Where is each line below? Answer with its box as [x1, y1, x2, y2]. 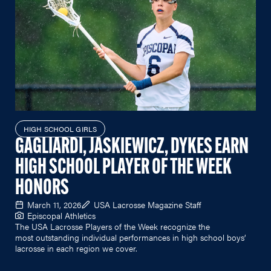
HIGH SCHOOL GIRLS [24, 123, 97, 134]
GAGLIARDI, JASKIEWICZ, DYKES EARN [15, 136, 249, 158]
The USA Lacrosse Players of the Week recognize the [15, 220, 210, 232]
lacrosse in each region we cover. [15, 241, 137, 254]
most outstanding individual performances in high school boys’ [15, 230, 246, 243]
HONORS [15, 177, 69, 200]
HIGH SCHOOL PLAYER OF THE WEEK [15, 157, 232, 179]
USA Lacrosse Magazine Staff [94, 198, 201, 211]
